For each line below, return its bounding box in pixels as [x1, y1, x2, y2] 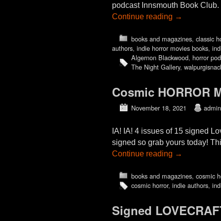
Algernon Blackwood [131, 53, 188, 63]
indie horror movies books [137, 43, 208, 53]
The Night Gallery [131, 62, 180, 72]
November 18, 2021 [131, 103, 186, 112]
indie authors [172, 180, 208, 190]
